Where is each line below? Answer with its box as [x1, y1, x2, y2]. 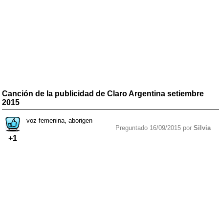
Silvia [194, 124, 211, 131]
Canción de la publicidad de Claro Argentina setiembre [2, 89, 204, 98]
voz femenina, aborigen [26, 116, 92, 124]
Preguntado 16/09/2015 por [115, 124, 194, 131]
